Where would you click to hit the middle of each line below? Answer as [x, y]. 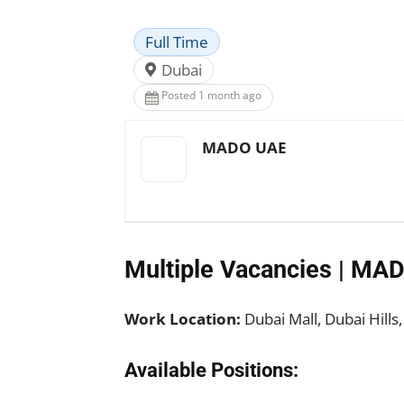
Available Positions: [211, 370]
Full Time [177, 42]
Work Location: [183, 319]
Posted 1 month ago [211, 95]
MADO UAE [244, 147]
